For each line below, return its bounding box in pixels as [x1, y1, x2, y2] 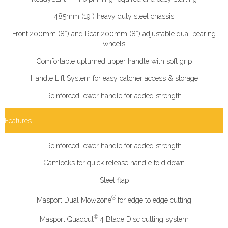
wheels [103, 39, 125, 48]
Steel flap [99, 176, 129, 184]
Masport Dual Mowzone [37, 195, 111, 204]
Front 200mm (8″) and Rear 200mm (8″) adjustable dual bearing [12, 29, 216, 38]
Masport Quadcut [39, 215, 94, 223]
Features [5, 116, 32, 125]
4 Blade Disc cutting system [99, 215, 189, 223]
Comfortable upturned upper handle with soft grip [36, 56, 192, 65]
